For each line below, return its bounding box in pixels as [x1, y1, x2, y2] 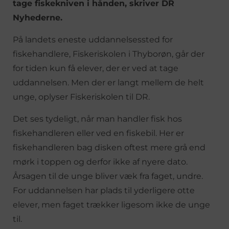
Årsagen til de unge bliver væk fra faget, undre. [13, 171, 203, 181]
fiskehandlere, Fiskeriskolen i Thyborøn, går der [13, 49, 204, 59]
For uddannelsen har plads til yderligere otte [13, 185, 195, 195]
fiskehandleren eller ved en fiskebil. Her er [13, 128, 184, 138]
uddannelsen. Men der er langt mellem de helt [13, 77, 204, 87]
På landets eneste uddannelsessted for [13, 34, 173, 44]
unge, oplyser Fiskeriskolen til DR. [13, 91, 150, 102]
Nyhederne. [13, 12, 62, 22]
